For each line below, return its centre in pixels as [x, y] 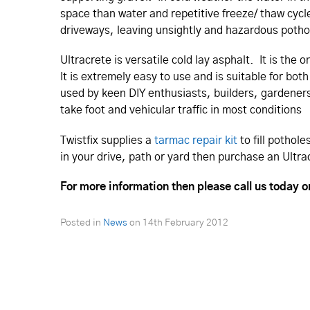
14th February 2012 [185, 222]
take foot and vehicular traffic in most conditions [181, 110]
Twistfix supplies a [107, 140]
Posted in [82, 222]
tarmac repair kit [196, 140]
